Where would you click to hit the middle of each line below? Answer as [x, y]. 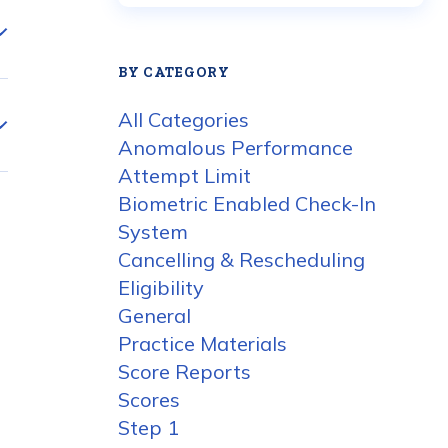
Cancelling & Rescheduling [241, 259]
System [153, 231]
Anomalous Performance [235, 147]
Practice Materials [202, 343]
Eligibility [161, 287]
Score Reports [184, 371]
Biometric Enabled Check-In [247, 203]
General [154, 315]
